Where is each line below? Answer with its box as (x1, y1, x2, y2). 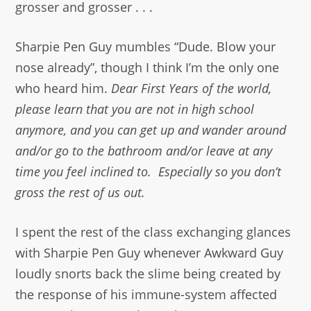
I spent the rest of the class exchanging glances (15, 224, 292, 241)
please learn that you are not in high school (15, 101, 255, 118)
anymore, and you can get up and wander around (15, 121, 287, 139)
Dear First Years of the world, (108, 80, 272, 97)
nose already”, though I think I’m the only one (15, 59, 280, 76)
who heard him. (15, 80, 108, 97)
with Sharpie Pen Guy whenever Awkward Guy (15, 244, 284, 262)
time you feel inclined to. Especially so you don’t (15, 163, 282, 180)
